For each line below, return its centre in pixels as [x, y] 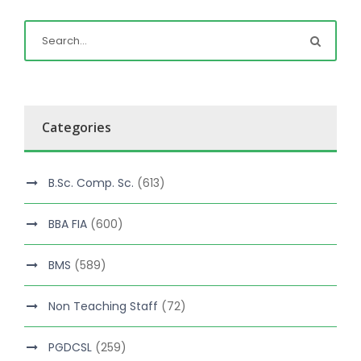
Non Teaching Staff [103, 307]
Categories [77, 128]
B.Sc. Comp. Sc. [91, 183]
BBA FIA [68, 224]
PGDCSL [70, 348]
